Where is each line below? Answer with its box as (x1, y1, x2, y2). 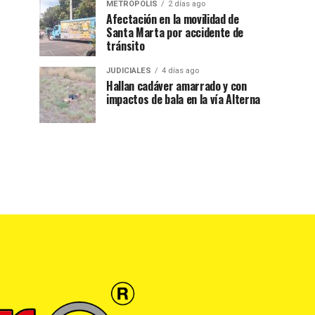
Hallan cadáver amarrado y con (106, 77, 247, 94)
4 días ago (162, 65, 199, 75)
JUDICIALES (106, 65, 151, 75)
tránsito (106, 37, 145, 54)
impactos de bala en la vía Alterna (106, 90, 261, 108)
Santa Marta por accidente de (106, 23, 244, 41)
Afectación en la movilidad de (106, 10, 239, 27)
